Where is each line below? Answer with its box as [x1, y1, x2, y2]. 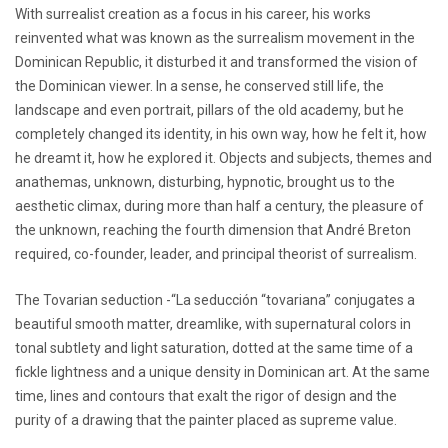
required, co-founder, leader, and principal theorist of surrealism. [15, 245, 417, 262]
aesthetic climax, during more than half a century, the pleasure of [15, 197, 424, 214]
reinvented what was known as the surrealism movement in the [15, 29, 415, 46]
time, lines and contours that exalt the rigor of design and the [15, 387, 397, 404]
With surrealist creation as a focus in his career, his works [15, 5, 371, 22]
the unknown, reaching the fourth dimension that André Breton [15, 221, 411, 238]
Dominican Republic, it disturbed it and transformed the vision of [15, 53, 418, 70]
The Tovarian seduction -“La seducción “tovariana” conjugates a [15, 291, 415, 308]
